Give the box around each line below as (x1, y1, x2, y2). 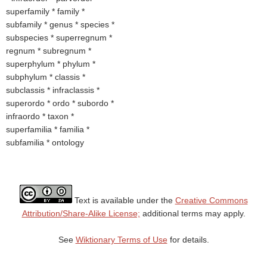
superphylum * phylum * (6, 59, 95, 69)
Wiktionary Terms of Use (75, 235, 167, 244)
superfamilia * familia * (6, 125, 89, 134)
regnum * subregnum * (6, 46, 91, 55)
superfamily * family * (6, 7, 85, 16)
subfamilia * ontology (6, 138, 84, 147)
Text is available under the (72, 195, 175, 205)
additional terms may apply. (139, 209, 246, 218)
